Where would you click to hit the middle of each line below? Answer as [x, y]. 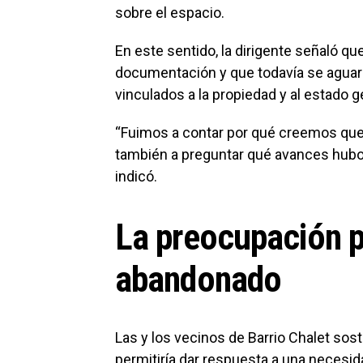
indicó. [136, 176]
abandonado [199, 279]
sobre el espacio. [170, 12]
